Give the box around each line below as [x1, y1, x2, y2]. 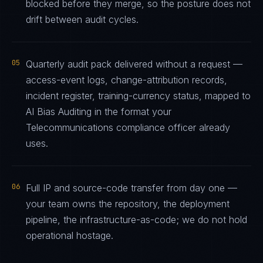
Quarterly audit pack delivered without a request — [26, 58, 242, 70]
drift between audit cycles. [26, 14, 139, 25]
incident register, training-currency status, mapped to [26, 90, 251, 102]
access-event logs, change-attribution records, [26, 74, 227, 86]
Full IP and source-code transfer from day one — [26, 182, 237, 194]
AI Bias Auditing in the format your [26, 106, 171, 117]
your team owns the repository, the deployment [26, 198, 230, 210]
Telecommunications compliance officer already [26, 122, 230, 133]
